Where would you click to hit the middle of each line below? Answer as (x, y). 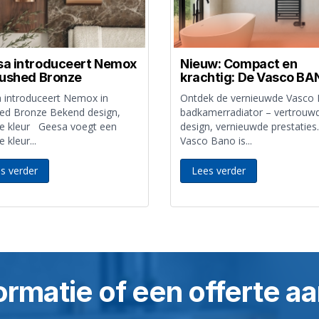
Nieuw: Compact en (239, 63)
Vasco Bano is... (216, 140)
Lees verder (219, 170)
